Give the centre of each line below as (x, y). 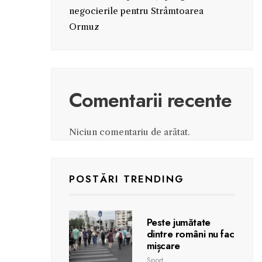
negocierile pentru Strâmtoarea (136, 11)
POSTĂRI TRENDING (126, 179)
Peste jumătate (178, 222)
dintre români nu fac (190, 234)
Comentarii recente (150, 100)
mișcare (163, 245)
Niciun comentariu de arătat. (129, 132)
